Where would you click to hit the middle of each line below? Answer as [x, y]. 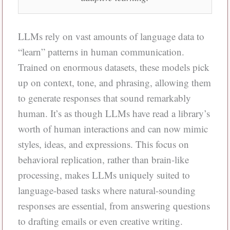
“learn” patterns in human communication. [101, 51]
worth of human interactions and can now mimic [113, 128]
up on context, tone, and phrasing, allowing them [114, 82]
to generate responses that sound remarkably [104, 98]
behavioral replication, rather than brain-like [103, 159]
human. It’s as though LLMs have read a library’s [114, 113]
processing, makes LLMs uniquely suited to [104, 175]
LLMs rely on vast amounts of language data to [111, 36]
